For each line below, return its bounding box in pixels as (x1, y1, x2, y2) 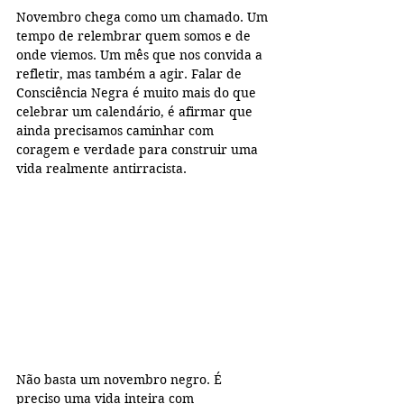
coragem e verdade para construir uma (16, 142, 262, 159)
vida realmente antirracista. (16, 161, 187, 178)
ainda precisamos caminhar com (16, 123, 217, 140)
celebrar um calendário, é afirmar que (16, 104, 256, 121)
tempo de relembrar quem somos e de (16, 28, 254, 45)
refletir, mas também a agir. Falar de (16, 66, 245, 83)
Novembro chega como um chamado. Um (16, 9, 271, 26)
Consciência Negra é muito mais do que (16, 85, 260, 102)
